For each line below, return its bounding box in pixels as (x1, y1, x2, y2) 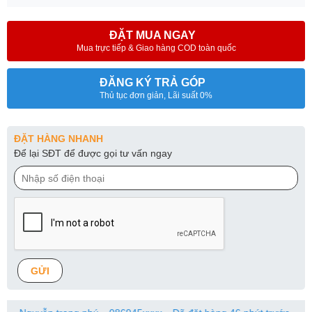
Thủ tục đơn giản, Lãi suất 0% (100, 91, 212, 100)
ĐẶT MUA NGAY (109, 29, 196, 41)
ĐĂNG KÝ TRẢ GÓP (100, 77, 205, 88)
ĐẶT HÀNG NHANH (14, 133, 103, 144)
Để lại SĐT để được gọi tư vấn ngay (14, 148, 172, 159)
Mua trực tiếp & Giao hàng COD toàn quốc (76, 43, 236, 53)
